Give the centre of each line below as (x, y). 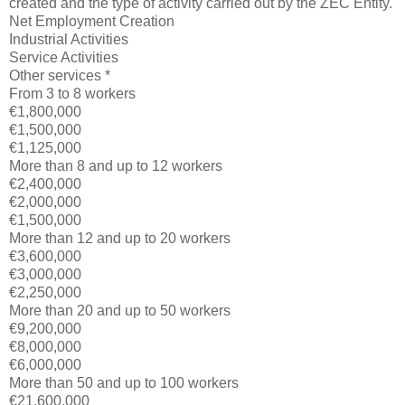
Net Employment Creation (92, 21)
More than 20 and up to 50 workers (120, 310)
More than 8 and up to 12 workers (116, 165)
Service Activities (64, 57)
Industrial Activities (69, 39)
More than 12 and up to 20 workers (120, 238)
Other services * (60, 75)
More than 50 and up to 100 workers (124, 382)
